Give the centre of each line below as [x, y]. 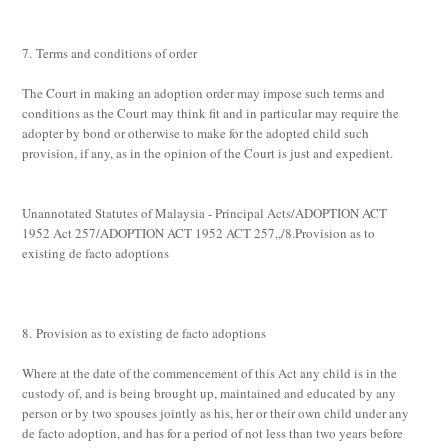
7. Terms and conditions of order [110, 53]
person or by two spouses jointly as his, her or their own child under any [216, 413]
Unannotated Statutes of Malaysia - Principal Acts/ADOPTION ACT [205, 213]
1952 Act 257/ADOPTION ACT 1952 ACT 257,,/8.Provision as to [199, 233]
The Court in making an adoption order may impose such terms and [204, 93]
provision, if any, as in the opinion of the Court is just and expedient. [208, 153]
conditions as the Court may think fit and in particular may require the [211, 113]
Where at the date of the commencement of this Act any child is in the [210, 373]
